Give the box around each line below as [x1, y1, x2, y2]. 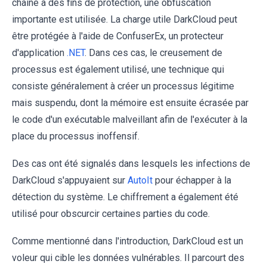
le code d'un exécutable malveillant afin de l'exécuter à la [12, 113, 247, 125]
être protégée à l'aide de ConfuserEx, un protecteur [12, 30, 223, 42]
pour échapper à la [153, 174, 231, 186]
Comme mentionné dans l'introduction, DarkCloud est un [12, 235, 243, 247]
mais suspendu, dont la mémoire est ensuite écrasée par [12, 97, 249, 108]
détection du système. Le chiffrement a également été [12, 191, 238, 203]
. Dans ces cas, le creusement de [85, 46, 222, 58]
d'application [12, 46, 67, 58]
